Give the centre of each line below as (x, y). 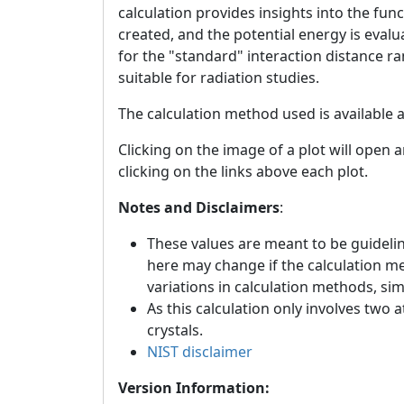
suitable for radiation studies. (219, 78)
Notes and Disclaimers (199, 207)
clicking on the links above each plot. (243, 171)
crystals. (175, 330)
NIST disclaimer (200, 352)
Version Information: (194, 388)
